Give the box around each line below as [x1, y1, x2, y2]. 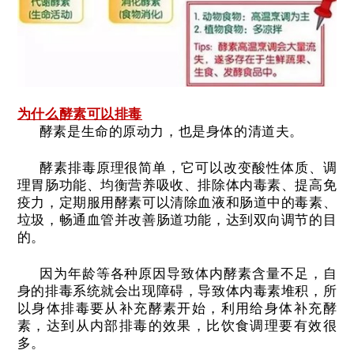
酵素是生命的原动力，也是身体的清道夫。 [39, 124, 303, 140]
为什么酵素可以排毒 [17, 107, 143, 122]
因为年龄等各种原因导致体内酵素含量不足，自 [39, 266, 337, 282]
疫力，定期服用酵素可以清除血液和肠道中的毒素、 [17, 195, 337, 211]
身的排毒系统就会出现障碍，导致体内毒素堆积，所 [17, 284, 337, 299]
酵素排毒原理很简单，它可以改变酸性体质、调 [39, 160, 337, 176]
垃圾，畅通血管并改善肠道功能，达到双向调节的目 [17, 213, 337, 228]
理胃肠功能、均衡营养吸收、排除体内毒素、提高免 [17, 178, 337, 194]
